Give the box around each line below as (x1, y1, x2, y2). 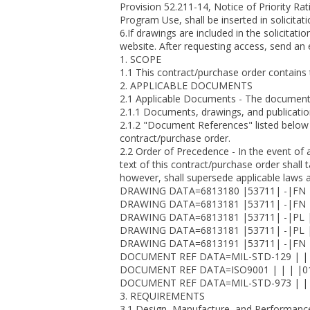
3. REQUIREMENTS (120, 289, 205, 302)
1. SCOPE (120, 53, 161, 66)
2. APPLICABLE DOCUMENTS (120, 79, 253, 92)
